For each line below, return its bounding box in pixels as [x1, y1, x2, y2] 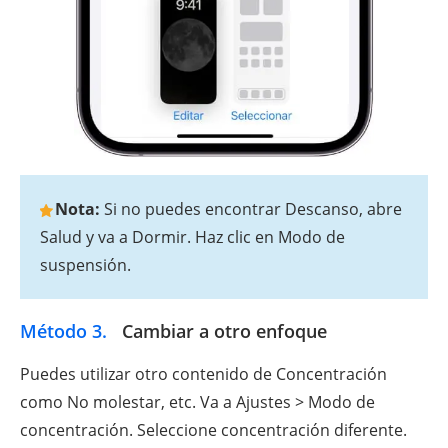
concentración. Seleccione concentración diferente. [20, 419, 407, 442]
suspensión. [40, 254, 131, 277]
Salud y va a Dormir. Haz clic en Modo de [40, 226, 345, 249]
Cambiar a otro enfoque [117, 319, 327, 344]
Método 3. [20, 319, 107, 344]
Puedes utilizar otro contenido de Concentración [20, 363, 387, 386]
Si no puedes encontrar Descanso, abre [100, 198, 402, 221]
